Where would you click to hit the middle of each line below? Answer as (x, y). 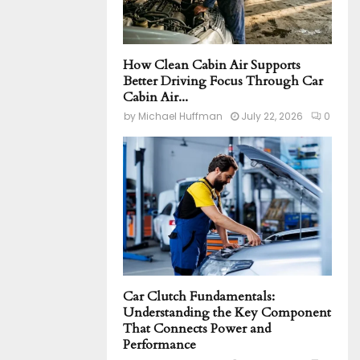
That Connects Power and (197, 328)
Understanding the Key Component (227, 312)
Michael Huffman (180, 116)
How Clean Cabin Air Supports (212, 65)
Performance (160, 344)
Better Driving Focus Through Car (223, 81)
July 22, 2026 (272, 116)
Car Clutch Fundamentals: (199, 296)
